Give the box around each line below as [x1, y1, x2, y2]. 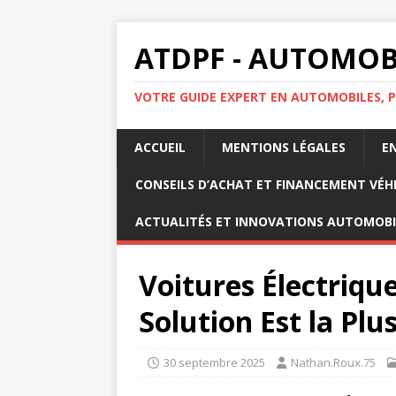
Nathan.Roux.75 [291, 354, 376, 370]
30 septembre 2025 [164, 354, 265, 370]
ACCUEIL [134, 139, 186, 156]
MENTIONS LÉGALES [222, 139, 346, 156]
